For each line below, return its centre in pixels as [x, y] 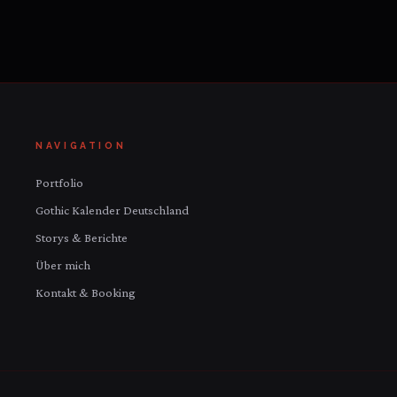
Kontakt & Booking [86, 293]
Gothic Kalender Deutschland [112, 210]
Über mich [63, 265]
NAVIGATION [81, 145]
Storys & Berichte [82, 238]
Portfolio [59, 183]
